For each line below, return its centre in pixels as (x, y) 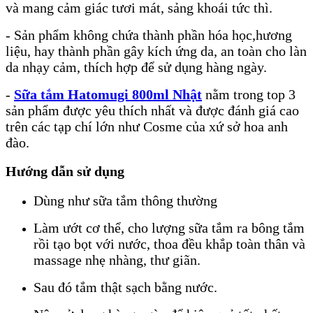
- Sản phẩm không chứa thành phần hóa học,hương (149, 35)
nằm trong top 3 (249, 94)
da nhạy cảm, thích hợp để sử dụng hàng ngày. (136, 67)
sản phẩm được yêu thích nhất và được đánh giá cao (152, 110)
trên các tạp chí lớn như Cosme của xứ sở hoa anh (147, 126)
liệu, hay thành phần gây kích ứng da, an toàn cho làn (156, 51)
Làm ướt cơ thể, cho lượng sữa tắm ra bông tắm (169, 228)
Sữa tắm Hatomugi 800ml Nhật (108, 94)
